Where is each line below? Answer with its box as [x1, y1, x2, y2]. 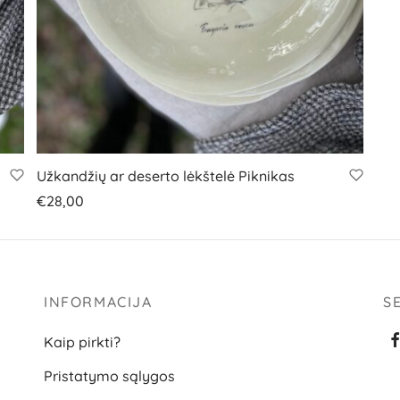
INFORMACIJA [44, 293, 153, 312]
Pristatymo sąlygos [44, 367, 175, 386]
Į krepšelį [37, 216, 96, 235]
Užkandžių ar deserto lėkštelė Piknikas [37, 166, 295, 185]
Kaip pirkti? [44, 332, 121, 351]
